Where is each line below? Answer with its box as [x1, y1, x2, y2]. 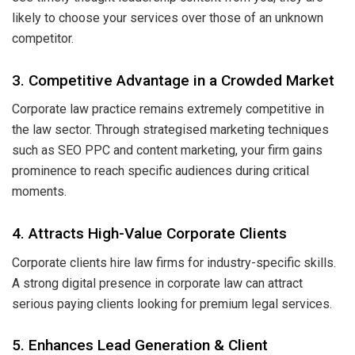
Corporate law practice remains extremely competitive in [12, 101, 324, 117]
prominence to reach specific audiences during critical [12, 163, 309, 179]
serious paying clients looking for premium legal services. [12, 296, 332, 311]
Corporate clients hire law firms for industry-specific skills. [12, 254, 336, 270]
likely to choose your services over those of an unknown [12, 10, 323, 26]
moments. [12, 184, 67, 200]
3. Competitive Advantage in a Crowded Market [12, 71, 334, 90]
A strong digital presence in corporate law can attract [12, 275, 303, 291]
